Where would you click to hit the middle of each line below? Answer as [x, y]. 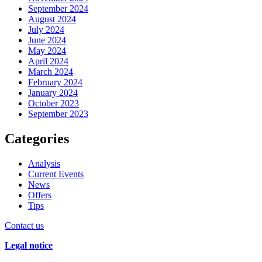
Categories [37, 139]
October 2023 [54, 104]
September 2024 [58, 9]
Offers [40, 195]
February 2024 [55, 82]
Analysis [44, 164]
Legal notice [29, 246]
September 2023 [58, 114]
